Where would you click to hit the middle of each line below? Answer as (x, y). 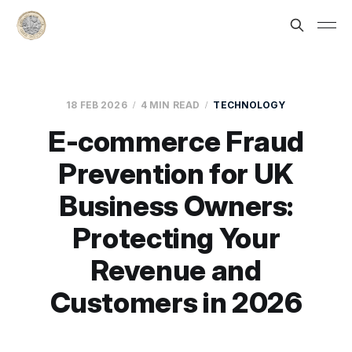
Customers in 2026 (176, 302)
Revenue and (176, 270)
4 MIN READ (170, 105)
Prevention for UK (176, 174)
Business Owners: (176, 206)
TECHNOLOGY (249, 105)
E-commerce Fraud (176, 141)
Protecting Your (176, 238)
